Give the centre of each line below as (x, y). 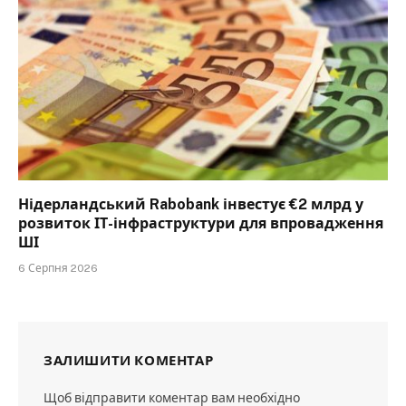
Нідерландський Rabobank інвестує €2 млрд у (191, 205)
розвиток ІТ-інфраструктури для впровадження (201, 224)
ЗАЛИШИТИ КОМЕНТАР (129, 361)
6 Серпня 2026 (58, 269)
